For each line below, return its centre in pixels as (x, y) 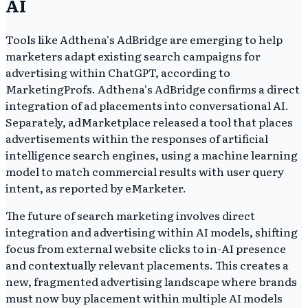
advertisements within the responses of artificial (137, 139)
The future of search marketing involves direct (130, 216)
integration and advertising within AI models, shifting (152, 232)
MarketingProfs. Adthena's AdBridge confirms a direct (153, 89)
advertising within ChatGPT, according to (118, 73)
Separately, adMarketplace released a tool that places (149, 122)
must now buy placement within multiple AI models (144, 298)
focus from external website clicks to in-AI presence (146, 249)
